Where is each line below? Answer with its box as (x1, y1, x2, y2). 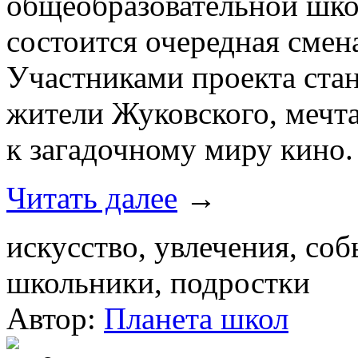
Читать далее (6, 180, 177, 215)
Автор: (6, 300, 104, 336)
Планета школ (104, 300, 288, 336)
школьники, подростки (6, 265, 310, 300)
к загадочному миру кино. (6, 131, 353, 166)
